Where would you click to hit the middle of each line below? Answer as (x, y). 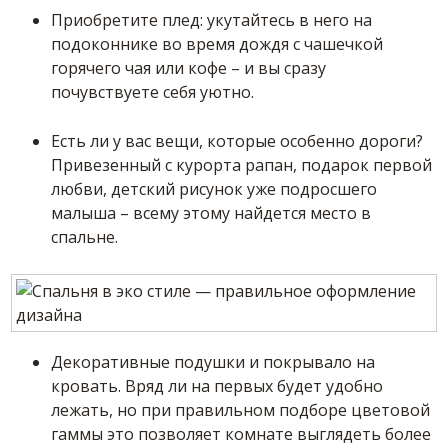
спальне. (85, 237)
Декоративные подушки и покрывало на (213, 362)
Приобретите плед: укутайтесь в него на (212, 20)
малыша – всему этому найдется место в (211, 213)
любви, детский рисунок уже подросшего (214, 189)
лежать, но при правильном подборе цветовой (241, 410)
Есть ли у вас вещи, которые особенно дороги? (237, 141)
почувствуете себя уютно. (153, 92)
